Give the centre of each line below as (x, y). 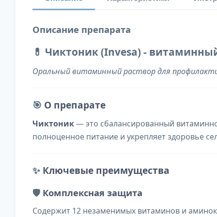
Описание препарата (82, 30)
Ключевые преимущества (106, 170)
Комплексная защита (93, 193)
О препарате (75, 105)
